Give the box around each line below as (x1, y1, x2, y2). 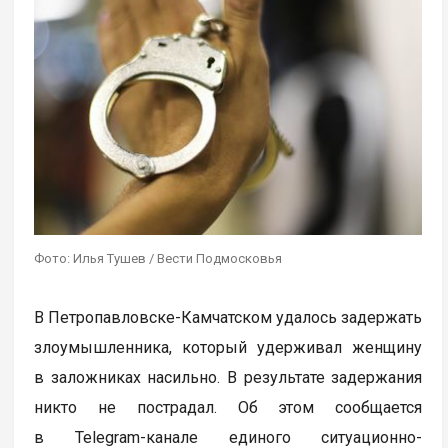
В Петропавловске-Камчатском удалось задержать (34, 307, 423, 327)
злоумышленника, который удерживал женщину (34, 337, 423, 357)
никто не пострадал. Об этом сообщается (34, 397, 423, 417)
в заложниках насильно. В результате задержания (34, 367, 423, 387)
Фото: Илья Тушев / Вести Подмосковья (34, 250, 283, 266)
